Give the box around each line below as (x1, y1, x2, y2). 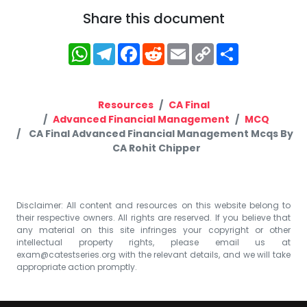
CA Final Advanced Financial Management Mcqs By (29, 126, 293, 140)
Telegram (115, 38, 184, 58)
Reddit (164, 38, 211, 58)
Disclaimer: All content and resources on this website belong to (16, 199, 291, 211)
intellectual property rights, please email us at (16, 236, 291, 248)
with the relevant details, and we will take (116, 248, 291, 260)
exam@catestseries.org (16, 248, 116, 260)
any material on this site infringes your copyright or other (16, 223, 291, 236)
